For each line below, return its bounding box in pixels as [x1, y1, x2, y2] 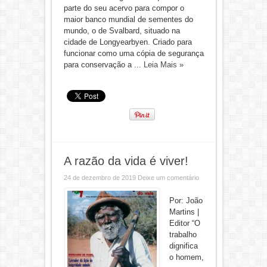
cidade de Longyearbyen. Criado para [63, 38, 192, 46]
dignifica [169, 241, 198, 250]
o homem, [169, 253, 204, 262]
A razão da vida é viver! [63, 154, 188, 167]
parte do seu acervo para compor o [63, 4, 184, 13]
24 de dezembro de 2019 [63, 174, 138, 181]
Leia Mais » [143, 60, 184, 69]
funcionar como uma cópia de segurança [63, 49, 204, 58]
